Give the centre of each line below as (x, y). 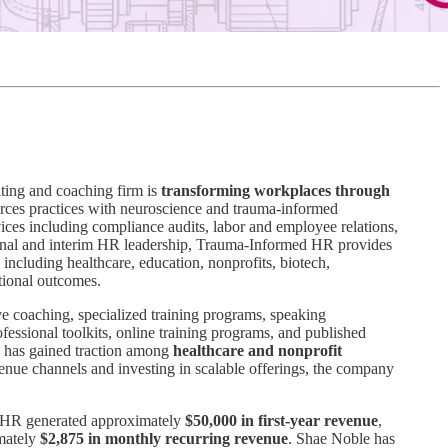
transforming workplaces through (275, 191)
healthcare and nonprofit (257, 351)
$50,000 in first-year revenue (281, 421)
